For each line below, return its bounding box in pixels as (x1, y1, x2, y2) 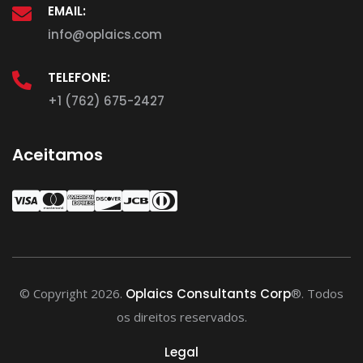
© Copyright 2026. (19, 285, 126, 302)
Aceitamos (12, 143, 103, 167)
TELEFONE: (48, 69, 110, 87)
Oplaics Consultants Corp (126, 285, 291, 303)
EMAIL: (48, 2, 86, 20)
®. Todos (291, 285, 344, 302)
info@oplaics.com (48, 26, 162, 44)
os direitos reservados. (116, 309, 247, 326)
